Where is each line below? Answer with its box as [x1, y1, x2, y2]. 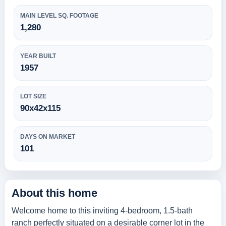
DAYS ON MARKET [20, 133, 75, 140]
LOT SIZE [20, 92, 46, 100]
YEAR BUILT [20, 52, 56, 60]
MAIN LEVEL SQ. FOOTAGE [20, 12, 98, 19]
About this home [12, 186, 97, 199]
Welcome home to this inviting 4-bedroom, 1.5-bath [12, 206, 193, 215]
